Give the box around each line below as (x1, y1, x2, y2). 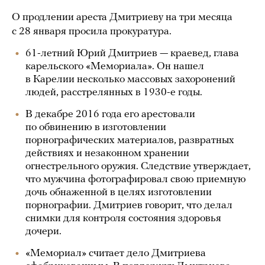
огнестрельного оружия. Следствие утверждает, (25, 161, 251, 172)
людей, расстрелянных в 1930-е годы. (25, 87, 202, 98)
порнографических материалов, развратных (25, 135, 234, 146)
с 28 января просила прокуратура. (12, 26, 172, 37)
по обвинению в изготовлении (25, 122, 166, 133)
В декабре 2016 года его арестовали (25, 109, 195, 120)
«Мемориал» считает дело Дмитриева (25, 248, 206, 259)
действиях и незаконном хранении (25, 148, 189, 159)
